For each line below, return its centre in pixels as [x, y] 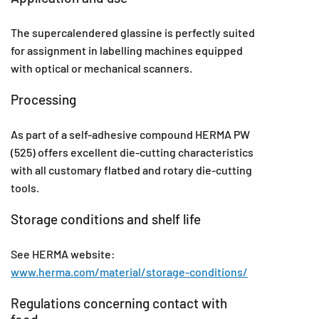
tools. [25, 188]
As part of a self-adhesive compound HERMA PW [130, 134]
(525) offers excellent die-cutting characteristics [132, 152]
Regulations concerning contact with [119, 303]
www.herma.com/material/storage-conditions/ [129, 272]
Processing [43, 99]
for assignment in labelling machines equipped [127, 50]
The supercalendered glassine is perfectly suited [133, 32]
